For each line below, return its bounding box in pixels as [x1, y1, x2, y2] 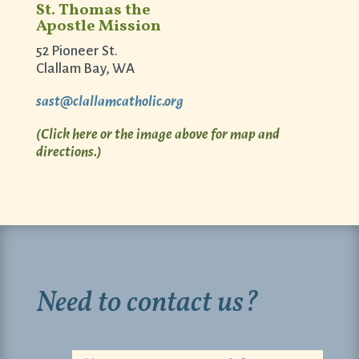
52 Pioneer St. [35, 43, 118, 59]
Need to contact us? [35, 284, 259, 325]
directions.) [35, 144, 102, 160]
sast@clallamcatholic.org [35, 94, 184, 110]
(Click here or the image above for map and [35, 127, 280, 143]
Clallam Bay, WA [35, 61, 135, 77]
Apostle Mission [35, 15, 161, 38]
